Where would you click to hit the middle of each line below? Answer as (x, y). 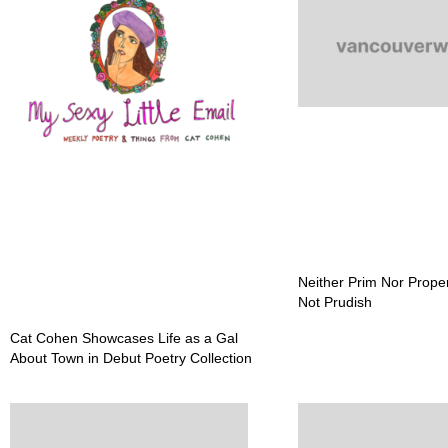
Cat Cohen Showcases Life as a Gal (124, 338)
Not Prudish (335, 302)
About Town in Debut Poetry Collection (131, 358)
